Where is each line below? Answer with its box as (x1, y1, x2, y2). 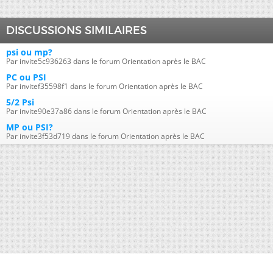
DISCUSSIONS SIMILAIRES (6, 24, 147, 37)
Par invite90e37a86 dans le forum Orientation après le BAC (6, 106, 207, 116)
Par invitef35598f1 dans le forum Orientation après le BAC (6, 81, 203, 91)
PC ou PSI (6, 71, 46, 83)
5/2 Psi (6, 96, 34, 108)
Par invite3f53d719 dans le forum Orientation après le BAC (6, 131, 205, 141)
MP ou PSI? (6, 121, 53, 133)
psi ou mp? (6, 46, 52, 58)
